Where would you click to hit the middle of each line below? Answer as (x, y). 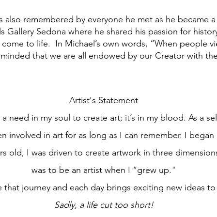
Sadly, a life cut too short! (104, 205)
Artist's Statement (104, 100)
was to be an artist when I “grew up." (104, 170)
